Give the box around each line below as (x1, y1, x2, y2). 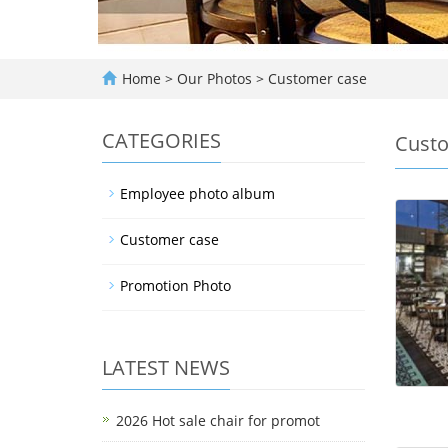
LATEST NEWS (102, 354, 230, 381)
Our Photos (177, 69, 256, 88)
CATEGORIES (102, 127, 221, 154)
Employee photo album (120, 184, 275, 203)
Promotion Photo (120, 276, 231, 295)
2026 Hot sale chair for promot (116, 411, 320, 430)
